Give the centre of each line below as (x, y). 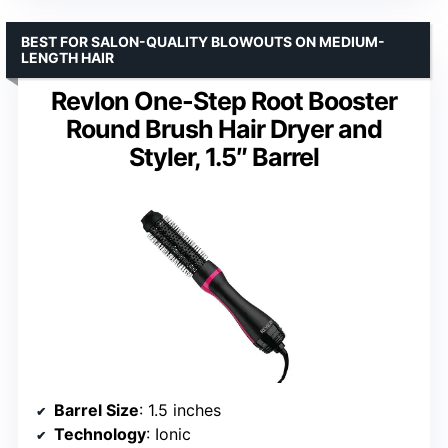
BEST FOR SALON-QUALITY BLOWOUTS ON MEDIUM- (203, 42)
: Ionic (168, 434)
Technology (100, 434)
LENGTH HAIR (67, 58)
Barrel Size (96, 410)
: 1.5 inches (180, 410)
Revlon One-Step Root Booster (224, 101)
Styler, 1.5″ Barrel (224, 157)
